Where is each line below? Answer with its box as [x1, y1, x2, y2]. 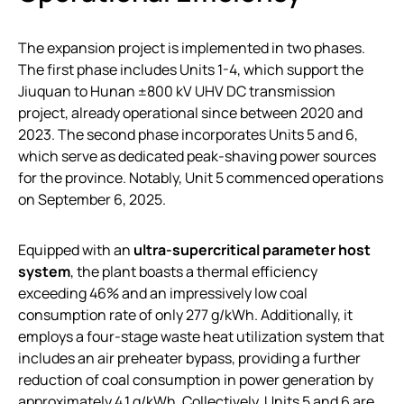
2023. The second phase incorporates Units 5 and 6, [18, 124, 358, 144]
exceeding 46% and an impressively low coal [18, 283, 308, 303]
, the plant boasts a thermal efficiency [70, 262, 317, 281]
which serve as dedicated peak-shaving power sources [18, 146, 376, 166]
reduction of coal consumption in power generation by [18, 370, 373, 390]
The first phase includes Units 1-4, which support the [18, 60, 363, 79]
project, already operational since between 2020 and [18, 103, 363, 123]
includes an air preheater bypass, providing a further [18, 348, 361, 368]
